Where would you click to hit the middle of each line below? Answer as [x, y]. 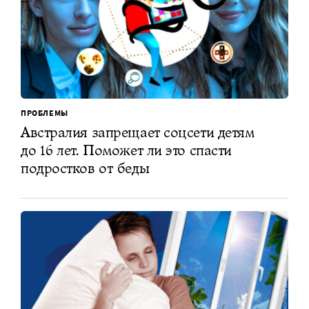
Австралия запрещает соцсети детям [138, 132]
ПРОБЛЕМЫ [44, 112]
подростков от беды [85, 168]
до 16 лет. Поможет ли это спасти [126, 150]
